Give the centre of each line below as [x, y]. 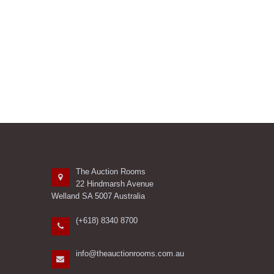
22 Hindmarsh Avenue [114, 184]
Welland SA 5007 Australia [98, 196]
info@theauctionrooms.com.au [130, 254]
